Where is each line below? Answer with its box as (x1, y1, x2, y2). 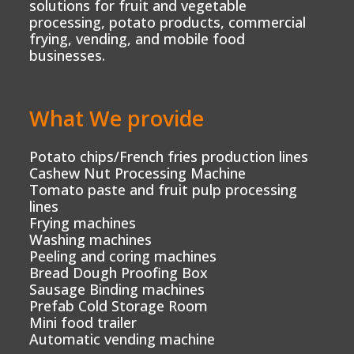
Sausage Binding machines (29, 279, 205, 299)
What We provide (29, 103, 205, 133)
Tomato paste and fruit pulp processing (29, 179, 298, 199)
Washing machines (29, 229, 153, 249)
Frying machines (29, 213, 137, 232)
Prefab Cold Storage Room (29, 296, 209, 315)
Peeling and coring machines (29, 246, 217, 265)
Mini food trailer (29, 312, 137, 332)
